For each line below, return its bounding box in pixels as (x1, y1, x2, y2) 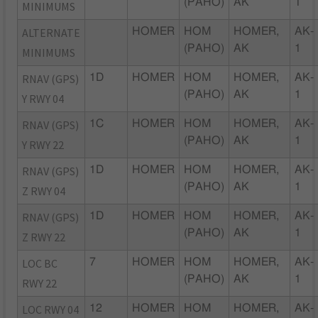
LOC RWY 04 (22, 302, 79, 317)
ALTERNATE (22, 25, 81, 40)
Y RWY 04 (22, 91, 65, 106)
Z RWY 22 (22, 229, 66, 244)
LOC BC (22, 256, 58, 270)
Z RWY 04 (22, 183, 66, 198)
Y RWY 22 (22, 137, 65, 152)
